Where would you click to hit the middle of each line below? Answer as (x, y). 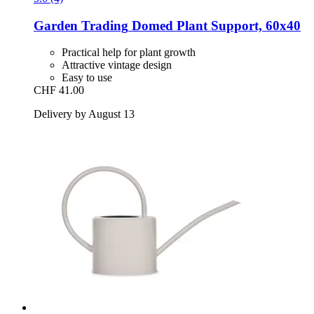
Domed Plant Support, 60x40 (214, 25)
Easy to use (87, 78)
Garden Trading (81, 25)
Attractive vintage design (117, 65)
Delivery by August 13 (84, 114)
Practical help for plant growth (129, 53)
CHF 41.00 (59, 90)
